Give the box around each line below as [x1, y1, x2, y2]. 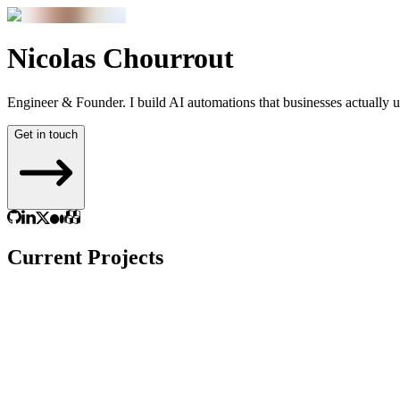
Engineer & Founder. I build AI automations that [7, 94, 279, 110]
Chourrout [103, 42, 234, 75]
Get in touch [14, 127, 78, 141]
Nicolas [7, 42, 96, 75]
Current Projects [7, 245, 163, 269]
